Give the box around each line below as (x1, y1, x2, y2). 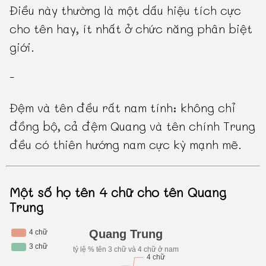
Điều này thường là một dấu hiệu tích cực (9, 2, 242, 18)
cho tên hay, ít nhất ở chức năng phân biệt (9, 21, 253, 37)
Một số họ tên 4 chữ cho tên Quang (9, 183, 227, 201)
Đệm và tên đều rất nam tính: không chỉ (9, 100, 236, 116)
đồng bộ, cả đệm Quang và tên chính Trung (9, 118, 256, 134)
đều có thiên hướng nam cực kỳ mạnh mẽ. (9, 137, 242, 153)
